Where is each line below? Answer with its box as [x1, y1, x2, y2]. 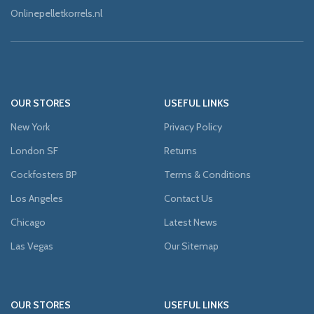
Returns [164, 144, 197, 157]
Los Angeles [11, 192, 63, 205]
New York [11, 121, 50, 133]
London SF [11, 144, 58, 157]
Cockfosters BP [11, 168, 77, 181]
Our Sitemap [164, 240, 219, 252]
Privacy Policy [164, 121, 222, 133]
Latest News [164, 216, 217, 228]
